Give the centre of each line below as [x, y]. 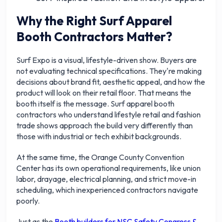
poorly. [29, 201]
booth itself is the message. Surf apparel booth [96, 104]
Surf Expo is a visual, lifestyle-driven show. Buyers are [107, 60]
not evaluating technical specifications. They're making [109, 71]
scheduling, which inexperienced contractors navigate [108, 190]
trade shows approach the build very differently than [105, 126]
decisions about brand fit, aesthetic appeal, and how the [111, 82]
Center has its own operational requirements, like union [109, 168]
